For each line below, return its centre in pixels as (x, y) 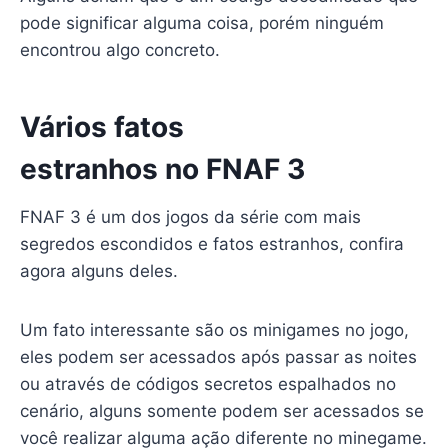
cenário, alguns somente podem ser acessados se (221, 410)
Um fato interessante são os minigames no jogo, (214, 329)
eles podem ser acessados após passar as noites (218, 356)
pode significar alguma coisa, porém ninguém (201, 22)
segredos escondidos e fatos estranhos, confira (211, 243)
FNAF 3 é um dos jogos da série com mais (190, 216)
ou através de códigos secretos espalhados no (207, 383)
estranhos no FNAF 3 (162, 168)
